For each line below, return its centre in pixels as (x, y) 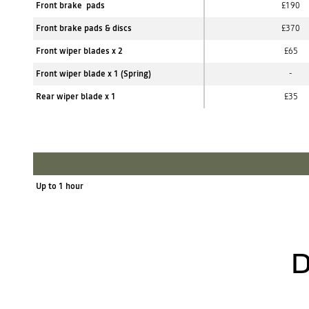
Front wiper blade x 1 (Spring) (93, 74)
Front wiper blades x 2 (79, 51)
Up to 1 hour (60, 186)
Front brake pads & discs (84, 28)
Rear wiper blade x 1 (76, 97)
